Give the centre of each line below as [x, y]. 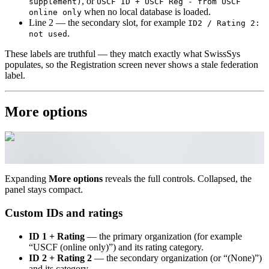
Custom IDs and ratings [64, 213]
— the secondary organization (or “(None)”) [177, 258]
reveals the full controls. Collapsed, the [177, 179]
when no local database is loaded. [146, 11]
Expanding [27, 179]
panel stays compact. [44, 190]
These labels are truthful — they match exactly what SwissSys [122, 53]
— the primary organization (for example [163, 236]
